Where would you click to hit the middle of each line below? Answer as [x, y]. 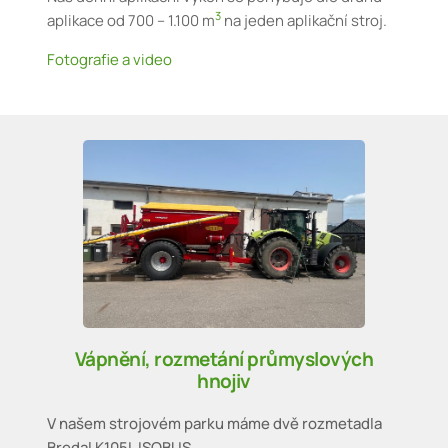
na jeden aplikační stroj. [304, 20]
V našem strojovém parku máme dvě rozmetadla [215, 424]
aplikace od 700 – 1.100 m [131, 20]
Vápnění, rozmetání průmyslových [224, 359]
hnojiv [224, 381]
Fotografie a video [110, 59]
